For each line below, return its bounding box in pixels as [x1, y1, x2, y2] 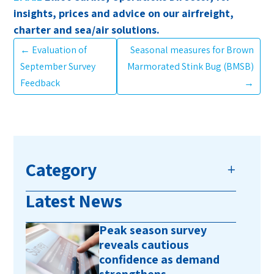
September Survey [20, 60, 96, 73]
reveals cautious [99, 237, 190, 253]
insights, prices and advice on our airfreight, [13, 6, 234, 21]
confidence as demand [99, 251, 220, 268]
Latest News [26, 188, 123, 213]
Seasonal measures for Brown [130, 43, 254, 57]
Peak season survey [99, 222, 207, 239]
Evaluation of [32, 43, 87, 57]
